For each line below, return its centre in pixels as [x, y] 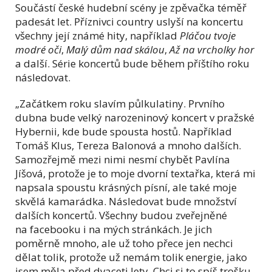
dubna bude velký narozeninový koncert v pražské [135, 117]
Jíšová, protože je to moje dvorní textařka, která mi [135, 173]
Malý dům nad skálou [115, 49]
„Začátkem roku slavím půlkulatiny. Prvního [120, 103]
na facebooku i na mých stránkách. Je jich [114, 229]
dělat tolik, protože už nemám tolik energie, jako [131, 257]
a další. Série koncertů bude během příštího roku [132, 63]
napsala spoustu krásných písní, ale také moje [126, 187]
